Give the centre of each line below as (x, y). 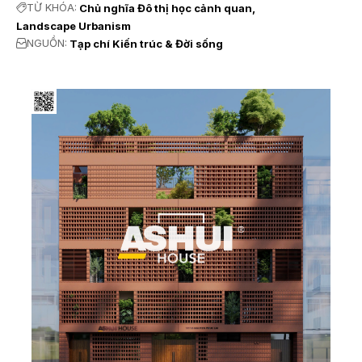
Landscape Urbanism (74, 25)
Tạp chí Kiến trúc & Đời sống (146, 43)
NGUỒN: (47, 43)
